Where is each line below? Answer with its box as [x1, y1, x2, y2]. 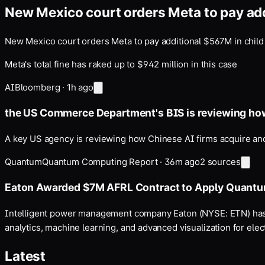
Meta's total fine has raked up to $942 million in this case [5, 58, 238, 70]
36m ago [164, 156, 200, 167]
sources [205, 156, 241, 167]
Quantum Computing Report [41, 156, 158, 167]
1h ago [66, 81, 94, 93]
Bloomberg [14, 81, 60, 93]
